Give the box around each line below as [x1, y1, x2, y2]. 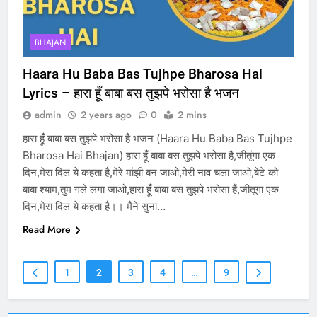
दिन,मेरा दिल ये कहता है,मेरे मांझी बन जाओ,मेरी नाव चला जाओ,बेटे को [23, 165, 278, 179]
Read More [23, 221, 71, 236]
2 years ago [81, 107, 132, 122]
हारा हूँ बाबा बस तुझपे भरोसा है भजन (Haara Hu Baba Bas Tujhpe [23, 131, 292, 145]
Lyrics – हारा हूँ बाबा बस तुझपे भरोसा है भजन [23, 84, 239, 101]
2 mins [178, 107, 207, 122]
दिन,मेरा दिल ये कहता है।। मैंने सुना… [23, 199, 166, 213]
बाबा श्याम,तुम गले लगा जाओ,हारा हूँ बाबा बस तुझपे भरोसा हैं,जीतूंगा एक [23, 182, 279, 196]
